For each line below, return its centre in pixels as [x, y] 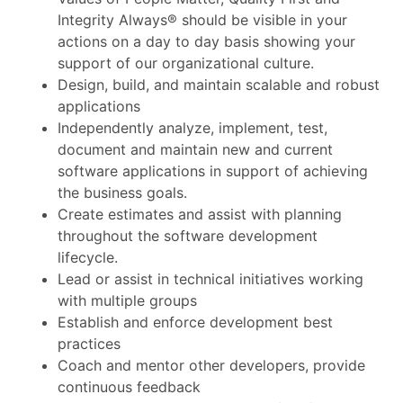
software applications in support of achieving [213, 171]
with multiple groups [127, 300]
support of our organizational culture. [186, 63]
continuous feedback [129, 387]
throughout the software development [188, 236]
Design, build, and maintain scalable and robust [219, 85]
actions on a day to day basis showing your [206, 41]
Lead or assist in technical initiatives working [210, 279]
